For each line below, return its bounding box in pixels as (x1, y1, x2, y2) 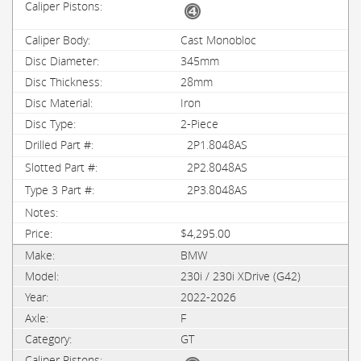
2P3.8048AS (187, 182, 247, 197)
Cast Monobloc (180, 32, 256, 48)
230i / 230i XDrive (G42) (180, 268, 301, 284)
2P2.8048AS (187, 160, 247, 175)
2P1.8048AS (187, 137, 247, 152)
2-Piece (180, 116, 218, 131)
